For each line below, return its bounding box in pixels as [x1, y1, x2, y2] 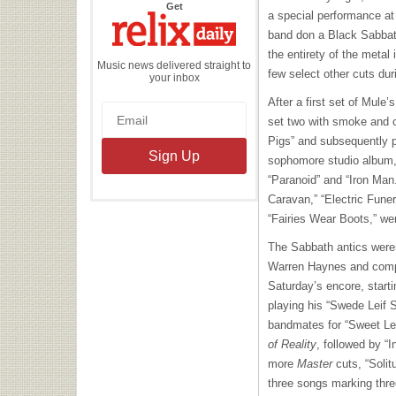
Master [297, 357, 336, 370]
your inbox [148, 71, 200, 84]
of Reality [268, 338, 316, 351]
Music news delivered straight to [97, 58, 251, 72]
